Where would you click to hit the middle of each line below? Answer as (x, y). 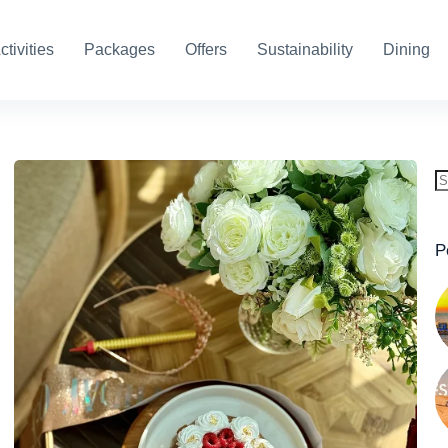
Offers (205, 49)
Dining (406, 49)
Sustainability (304, 49)
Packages (119, 49)
